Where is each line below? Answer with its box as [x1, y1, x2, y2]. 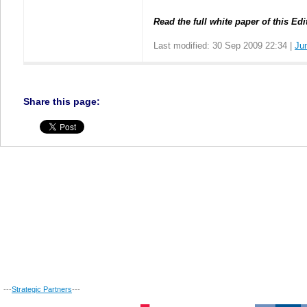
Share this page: [23, 95, 100, 107]
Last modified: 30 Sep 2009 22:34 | [153, 40, 295, 51]
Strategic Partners [12, 284, 72, 293]
